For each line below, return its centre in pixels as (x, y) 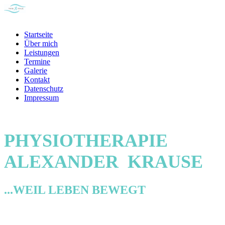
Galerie (36, 71)
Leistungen (42, 52)
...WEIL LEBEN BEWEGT (75, 190)
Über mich (41, 43)
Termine (37, 62)
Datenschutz (44, 89)
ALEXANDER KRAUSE (103, 162)
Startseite (38, 34)
